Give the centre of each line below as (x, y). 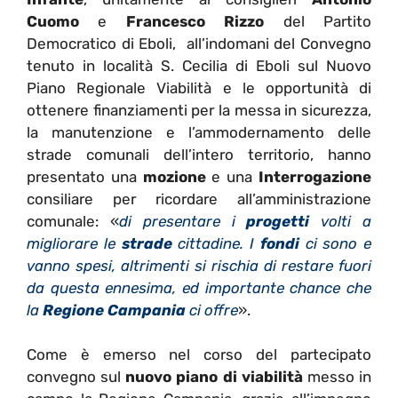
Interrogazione (315, 176)
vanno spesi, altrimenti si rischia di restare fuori (199, 265)
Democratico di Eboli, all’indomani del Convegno (199, 43)
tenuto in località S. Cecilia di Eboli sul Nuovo (199, 65)
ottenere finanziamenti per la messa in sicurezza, (199, 110)
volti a (341, 221)
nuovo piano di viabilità (214, 377)
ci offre (212, 310)
